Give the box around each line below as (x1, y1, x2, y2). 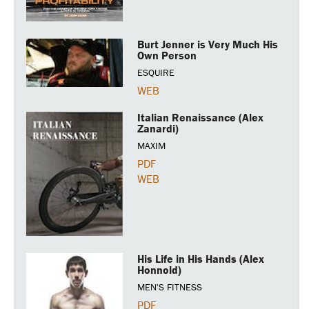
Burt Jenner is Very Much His (137, 37, 279, 52)
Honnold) (137, 263, 182, 277)
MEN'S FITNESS (137, 281, 203, 294)
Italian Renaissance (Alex (137, 110, 264, 125)
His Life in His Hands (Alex (137, 252, 265, 266)
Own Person (137, 48, 197, 63)
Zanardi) (137, 121, 179, 136)
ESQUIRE (137, 66, 175, 79)
